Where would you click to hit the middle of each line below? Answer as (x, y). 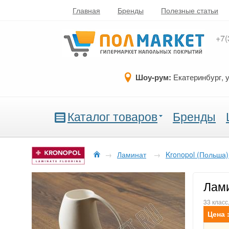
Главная (86, 10)
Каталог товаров (112, 116)
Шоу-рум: (153, 77)
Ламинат (132, 155)
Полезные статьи (190, 10)
